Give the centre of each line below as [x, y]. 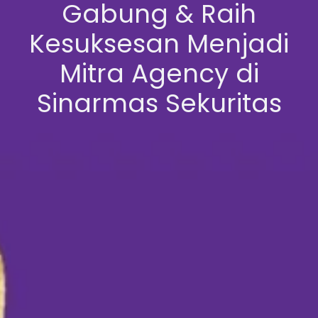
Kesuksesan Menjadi [159, 44]
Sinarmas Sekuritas [159, 104]
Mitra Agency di [159, 74]
